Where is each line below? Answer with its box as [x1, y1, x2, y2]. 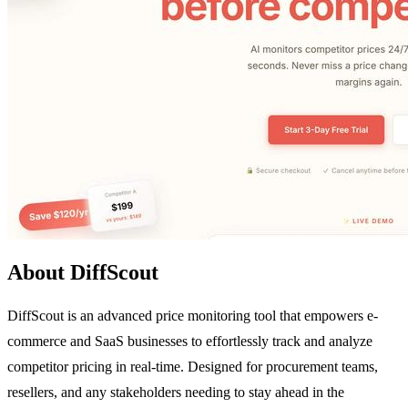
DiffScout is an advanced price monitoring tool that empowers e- [7, 308, 378, 324]
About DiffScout [7, 260, 158, 285]
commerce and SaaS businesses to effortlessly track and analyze [7, 333, 372, 350]
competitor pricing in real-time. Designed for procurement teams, [7, 359, 378, 375]
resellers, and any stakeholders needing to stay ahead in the [7, 384, 344, 401]
